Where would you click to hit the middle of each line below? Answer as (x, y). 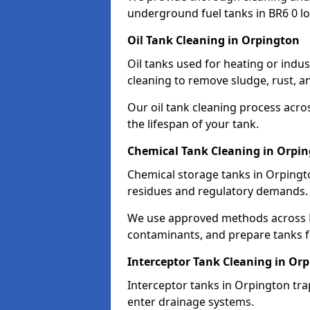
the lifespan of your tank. (193, 124)
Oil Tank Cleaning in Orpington (213, 40)
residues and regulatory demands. (218, 191)
